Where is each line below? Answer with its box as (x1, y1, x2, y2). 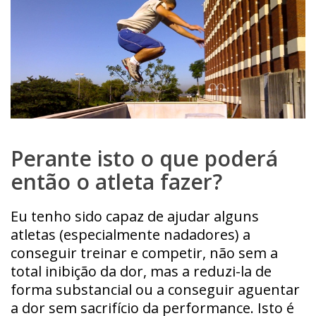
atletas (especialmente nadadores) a (11, 224, 250, 244)
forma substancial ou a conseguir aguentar (11, 279, 300, 299)
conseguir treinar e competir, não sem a (11, 243, 278, 262)
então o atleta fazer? (11, 166, 222, 196)
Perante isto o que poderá (11, 143, 278, 173)
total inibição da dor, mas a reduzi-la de (11, 261, 272, 281)
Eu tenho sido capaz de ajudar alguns (11, 206, 259, 226)
